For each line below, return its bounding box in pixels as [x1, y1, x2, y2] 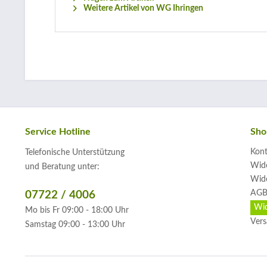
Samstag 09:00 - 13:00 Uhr [25, 221, 125, 229]
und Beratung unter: [25, 163, 100, 171]
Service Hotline [25, 127, 91, 136]
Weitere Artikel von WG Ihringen [82, 4, 203, 13]
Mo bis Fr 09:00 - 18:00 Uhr [25, 206, 129, 215]
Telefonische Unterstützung [25, 148, 125, 157]
